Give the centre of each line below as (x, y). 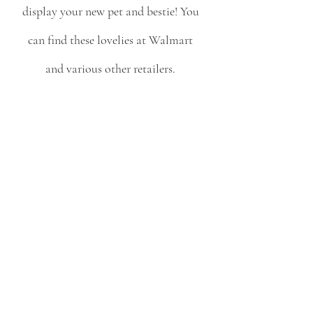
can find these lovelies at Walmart (112, 40)
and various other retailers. (112, 69)
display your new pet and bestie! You (112, 12)
